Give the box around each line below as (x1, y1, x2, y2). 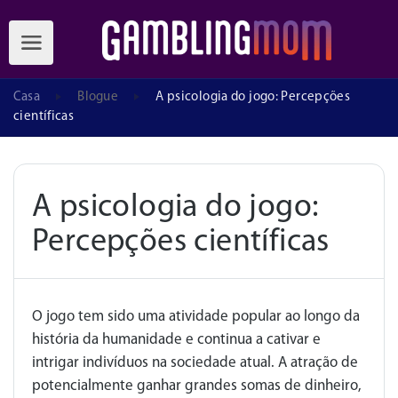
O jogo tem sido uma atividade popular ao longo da (32, 309, 360, 324)
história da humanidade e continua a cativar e (32, 332, 321, 347)
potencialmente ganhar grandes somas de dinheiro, (32, 378, 362, 394)
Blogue (77, 91, 118, 104)
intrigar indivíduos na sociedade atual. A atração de (32, 355, 358, 370)
